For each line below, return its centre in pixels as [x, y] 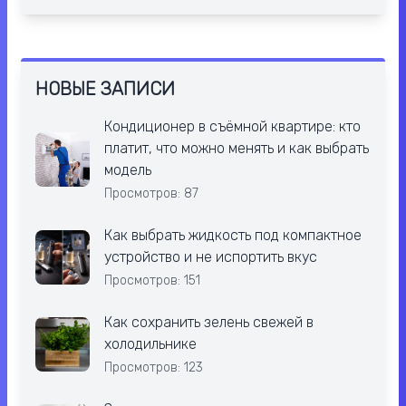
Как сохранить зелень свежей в [209, 323]
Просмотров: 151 [152, 281]
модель [128, 170]
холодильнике [150, 344]
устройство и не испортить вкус [211, 257]
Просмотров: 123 [154, 368]
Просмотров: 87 [151, 194]
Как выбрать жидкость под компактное [233, 236]
